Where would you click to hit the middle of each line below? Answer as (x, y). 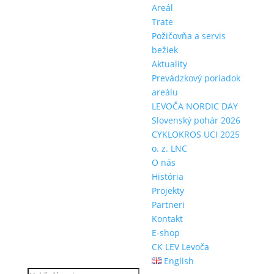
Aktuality (169, 64)
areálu (165, 92)
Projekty (168, 191)
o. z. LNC (169, 148)
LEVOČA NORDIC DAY (194, 106)
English (177, 261)
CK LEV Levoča (180, 247)
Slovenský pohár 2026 (196, 120)
